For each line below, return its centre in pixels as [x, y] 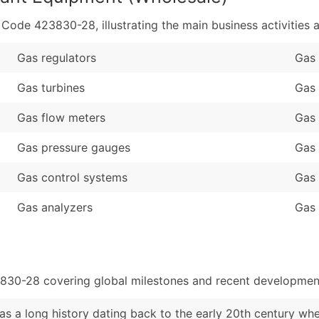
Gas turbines [51, 87]
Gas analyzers [55, 207]
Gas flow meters [61, 117]
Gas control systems [72, 177]
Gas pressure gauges [74, 147]
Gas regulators [57, 57]
